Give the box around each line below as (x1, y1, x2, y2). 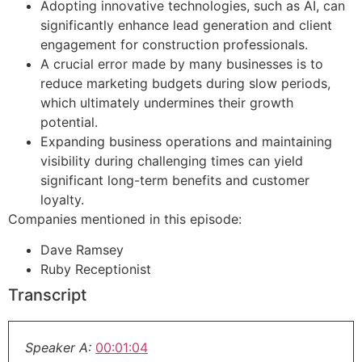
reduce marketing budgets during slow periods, (40, 74, 330, 91)
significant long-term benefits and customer (40, 171, 309, 188)
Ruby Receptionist (40, 261, 151, 278)
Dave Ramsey (40, 242, 124, 259)
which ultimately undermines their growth (40, 94, 293, 111)
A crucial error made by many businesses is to (40, 55, 323, 72)
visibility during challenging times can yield (40, 152, 303, 169)
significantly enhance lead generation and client (40, 16, 332, 33)
